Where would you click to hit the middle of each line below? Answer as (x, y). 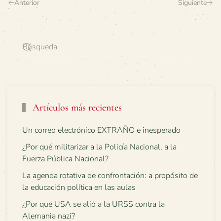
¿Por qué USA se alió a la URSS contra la (93, 204)
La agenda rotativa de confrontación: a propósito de (110, 176)
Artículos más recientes (76, 108)
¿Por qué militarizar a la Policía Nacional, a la (99, 147)
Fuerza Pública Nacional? (65, 159)
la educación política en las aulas (79, 188)
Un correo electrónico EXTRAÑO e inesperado (101, 130)
